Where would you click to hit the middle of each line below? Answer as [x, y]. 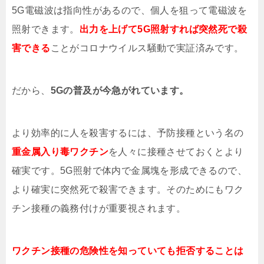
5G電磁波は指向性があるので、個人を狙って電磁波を [129, 11]
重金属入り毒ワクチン [60, 152]
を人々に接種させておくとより [176, 152]
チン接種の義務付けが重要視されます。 [99, 209]
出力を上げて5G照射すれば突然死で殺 [163, 29]
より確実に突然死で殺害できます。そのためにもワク [128, 190]
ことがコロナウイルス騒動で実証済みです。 [147, 48]
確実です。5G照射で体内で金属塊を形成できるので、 [129, 171]
